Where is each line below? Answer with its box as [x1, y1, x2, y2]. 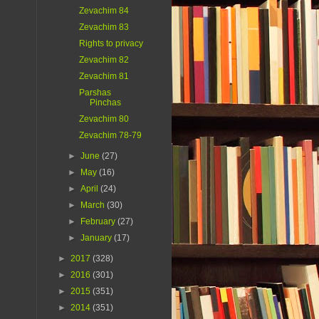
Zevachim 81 [78, 71, 129, 82]
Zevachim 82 [78, 55, 129, 66]
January [80, 233, 115, 244]
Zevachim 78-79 [78, 130, 142, 141]
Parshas [78, 88, 111, 98]
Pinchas [89, 98, 121, 108]
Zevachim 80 [78, 114, 129, 125]
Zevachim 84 [78, 6, 129, 16]
